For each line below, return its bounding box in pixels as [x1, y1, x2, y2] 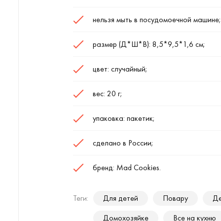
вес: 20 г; [93, 88, 122, 99]
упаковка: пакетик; [93, 113, 155, 123]
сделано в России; [93, 138, 153, 148]
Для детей [103, 193, 138, 203]
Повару [163, 193, 188, 203]
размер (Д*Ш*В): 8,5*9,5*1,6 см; [93, 39, 205, 49]
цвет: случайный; [93, 64, 147, 74]
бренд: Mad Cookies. [93, 162, 161, 173]
